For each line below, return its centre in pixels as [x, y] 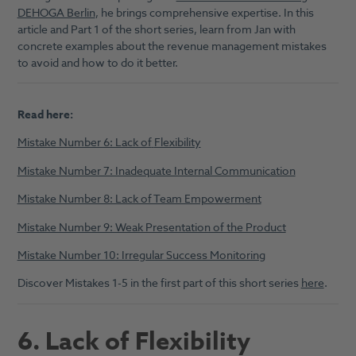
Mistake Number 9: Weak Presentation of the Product [151, 227]
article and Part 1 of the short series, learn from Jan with [156, 29]
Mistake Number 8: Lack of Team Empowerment [139, 199]
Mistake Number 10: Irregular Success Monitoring [141, 255]
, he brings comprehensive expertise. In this [204, 13]
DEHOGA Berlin [56, 13]
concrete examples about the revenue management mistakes [172, 46]
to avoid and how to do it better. [97, 63]
